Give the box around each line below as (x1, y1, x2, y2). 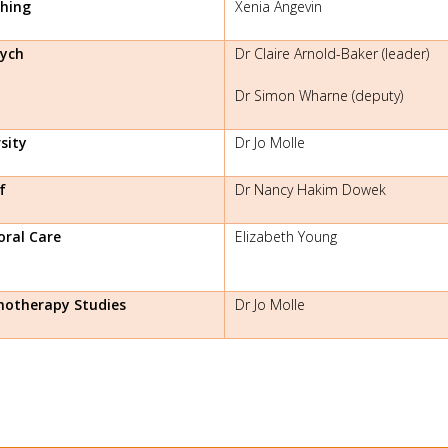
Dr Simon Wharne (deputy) (235, 85, 403, 105)
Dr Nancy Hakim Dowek (235, 179, 386, 199)
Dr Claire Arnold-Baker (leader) (235, 43, 429, 63)
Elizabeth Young (235, 226, 337, 246)
